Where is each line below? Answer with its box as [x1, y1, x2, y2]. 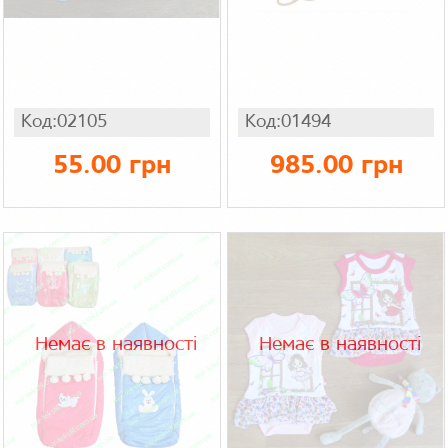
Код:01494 [245, 113, 331, 131]
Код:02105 [21, 113, 107, 131]
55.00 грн [53, 154, 171, 178]
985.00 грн [269, 154, 403, 178]
